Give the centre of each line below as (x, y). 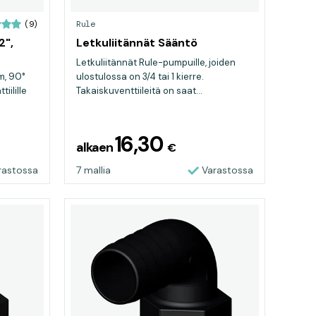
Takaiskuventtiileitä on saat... (139, 91)
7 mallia (93, 170)
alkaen (96, 147)
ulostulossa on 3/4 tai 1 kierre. (140, 77)
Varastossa (227, 170)
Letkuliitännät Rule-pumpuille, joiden (156, 62)
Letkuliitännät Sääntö (137, 43)
